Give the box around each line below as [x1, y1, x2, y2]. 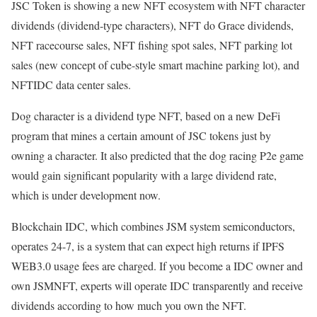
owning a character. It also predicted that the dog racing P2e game [11, 148, 304, 163]
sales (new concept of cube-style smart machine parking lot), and [11, 57, 299, 73]
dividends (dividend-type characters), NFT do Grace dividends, [11, 18, 294, 33]
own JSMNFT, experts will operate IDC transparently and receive [11, 278, 303, 294]
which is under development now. [11, 188, 161, 203]
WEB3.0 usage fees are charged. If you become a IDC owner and [11, 258, 303, 274]
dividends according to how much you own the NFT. [11, 298, 246, 313]
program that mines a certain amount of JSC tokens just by [11, 128, 271, 144]
